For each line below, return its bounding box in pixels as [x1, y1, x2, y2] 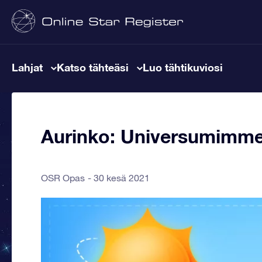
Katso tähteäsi [57, 61, 129, 74]
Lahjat [12, 61, 43, 74]
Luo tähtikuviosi [143, 61, 223, 74]
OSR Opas [41, 173, 85, 183]
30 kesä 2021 [94, 173, 150, 183]
